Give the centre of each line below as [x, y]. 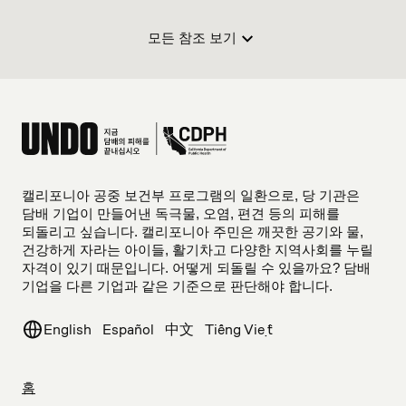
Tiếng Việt [239, 329]
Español [128, 329]
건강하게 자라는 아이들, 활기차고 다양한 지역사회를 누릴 [198, 251]
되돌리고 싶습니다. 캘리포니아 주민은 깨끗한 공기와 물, [193, 233]
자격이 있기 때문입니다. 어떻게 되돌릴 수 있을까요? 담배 [196, 269]
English [68, 329]
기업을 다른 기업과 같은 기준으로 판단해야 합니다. [177, 287]
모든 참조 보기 [192, 39]
